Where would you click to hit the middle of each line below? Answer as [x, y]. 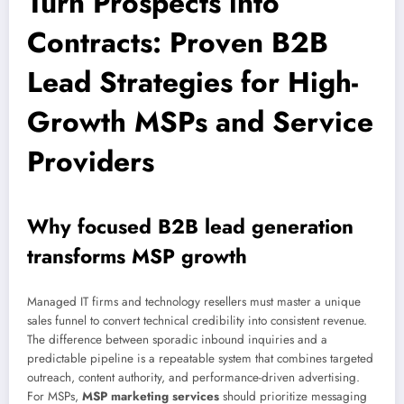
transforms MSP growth [137, 257]
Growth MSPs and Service [200, 122]
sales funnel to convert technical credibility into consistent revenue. [197, 320]
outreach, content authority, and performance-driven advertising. [193, 377]
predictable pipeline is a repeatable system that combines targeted [200, 358]
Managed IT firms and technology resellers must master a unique [194, 301]
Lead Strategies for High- [193, 83]
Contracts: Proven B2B [178, 43]
